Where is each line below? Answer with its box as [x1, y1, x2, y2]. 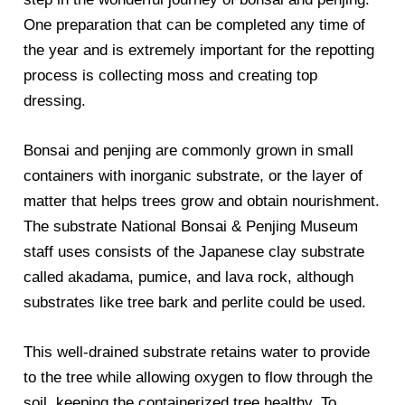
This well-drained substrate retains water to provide [24, 344, 371, 362]
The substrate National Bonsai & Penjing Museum [24, 218, 359, 236]
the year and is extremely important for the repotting [24, 42, 375, 59]
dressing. [24, 92, 87, 109]
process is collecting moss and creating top [24, 67, 318, 84]
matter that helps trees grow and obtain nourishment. [24, 193, 381, 211]
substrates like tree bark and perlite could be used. [24, 294, 367, 312]
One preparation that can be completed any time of [24, 16, 366, 33]
